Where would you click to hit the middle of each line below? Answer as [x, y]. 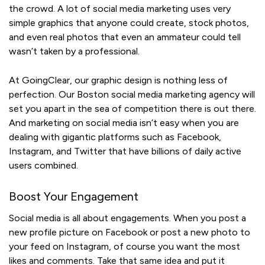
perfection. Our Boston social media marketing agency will [132, 95]
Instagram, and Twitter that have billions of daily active [125, 151]
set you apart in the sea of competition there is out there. [132, 109]
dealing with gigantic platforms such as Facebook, [115, 137]
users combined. [45, 166]
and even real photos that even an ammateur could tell [125, 37]
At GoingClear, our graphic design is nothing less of [118, 80]
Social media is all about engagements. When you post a [127, 218]
